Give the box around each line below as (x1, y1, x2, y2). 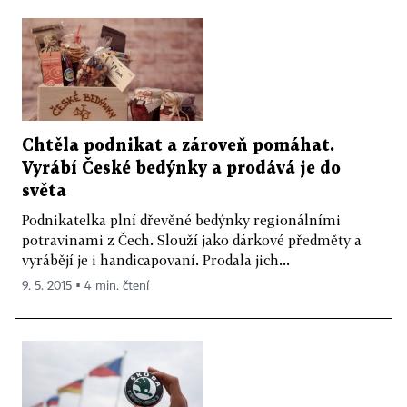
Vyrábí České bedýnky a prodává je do (22, 160, 341, 176)
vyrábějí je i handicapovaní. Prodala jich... (22, 251, 290, 268)
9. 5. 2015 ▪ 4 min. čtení (22, 279, 149, 293)
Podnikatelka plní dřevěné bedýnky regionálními (22, 211, 341, 228)
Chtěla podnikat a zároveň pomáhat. (22, 137, 334, 154)
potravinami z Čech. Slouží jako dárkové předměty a (22, 231, 362, 248)
